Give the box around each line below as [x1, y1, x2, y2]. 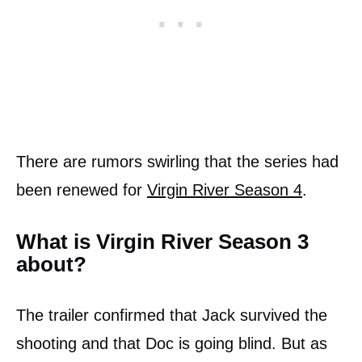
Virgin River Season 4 [147, 180, 302, 199]
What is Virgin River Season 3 [16, 229, 309, 253]
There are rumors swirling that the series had [16, 152, 339, 170]
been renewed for [16, 180, 147, 199]
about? [16, 252, 86, 276]
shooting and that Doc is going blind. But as [16, 334, 327, 352]
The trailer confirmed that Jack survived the [16, 305, 327, 324]
